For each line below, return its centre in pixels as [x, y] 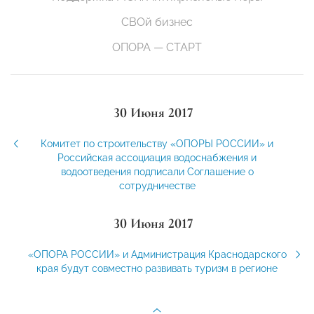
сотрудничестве [157, 186]
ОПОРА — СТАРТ [157, 48]
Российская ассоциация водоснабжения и [157, 158]
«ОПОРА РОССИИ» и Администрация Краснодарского [157, 255]
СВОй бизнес [157, 22]
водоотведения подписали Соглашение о [157, 172]
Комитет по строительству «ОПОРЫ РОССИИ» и [157, 144]
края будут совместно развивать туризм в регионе [157, 269]
